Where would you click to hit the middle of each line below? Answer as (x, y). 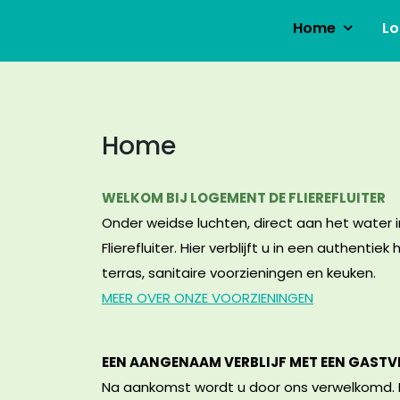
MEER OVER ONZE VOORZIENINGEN (208, 298)
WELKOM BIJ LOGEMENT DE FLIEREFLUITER (244, 198)
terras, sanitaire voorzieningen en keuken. (239, 273)
